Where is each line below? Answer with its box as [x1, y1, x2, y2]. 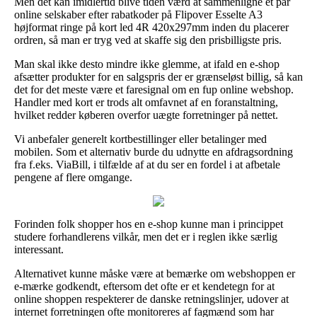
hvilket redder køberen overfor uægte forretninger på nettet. [14, 108, 278, 121]
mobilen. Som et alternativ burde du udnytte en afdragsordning [14, 145, 293, 158]
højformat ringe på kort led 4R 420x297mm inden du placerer [14, 21, 289, 33]
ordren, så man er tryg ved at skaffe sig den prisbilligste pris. [14, 33, 282, 46]
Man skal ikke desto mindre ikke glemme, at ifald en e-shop [14, 57, 279, 70]
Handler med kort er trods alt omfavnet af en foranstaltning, [14, 96, 278, 108]
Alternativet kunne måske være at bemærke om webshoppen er [14, 267, 295, 279]
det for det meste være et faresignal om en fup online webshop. [14, 83, 294, 96]
